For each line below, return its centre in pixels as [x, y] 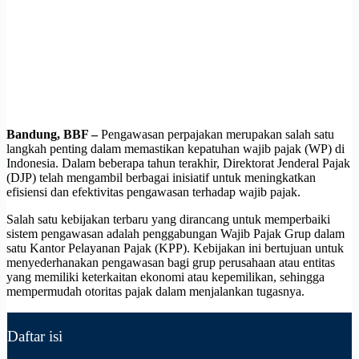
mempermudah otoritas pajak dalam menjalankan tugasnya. [155, 291]
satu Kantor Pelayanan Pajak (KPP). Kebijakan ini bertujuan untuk [175, 248]
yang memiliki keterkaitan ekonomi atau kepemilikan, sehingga [165, 276]
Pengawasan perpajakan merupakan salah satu [218, 134]
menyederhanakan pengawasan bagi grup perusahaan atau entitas [171, 262]
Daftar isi [35, 337]
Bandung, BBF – [54, 134]
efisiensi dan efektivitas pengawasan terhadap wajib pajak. [153, 192]
